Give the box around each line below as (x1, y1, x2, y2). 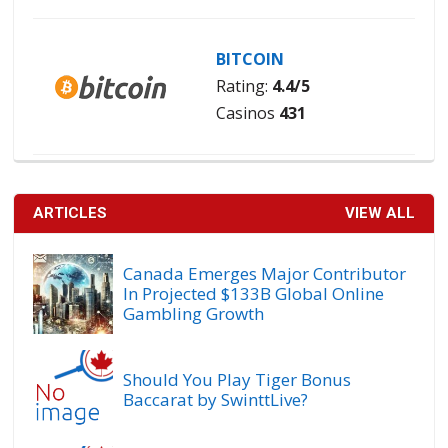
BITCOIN (215, 48, 284, 71)
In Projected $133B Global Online (123, 282, 385, 306)
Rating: (215, 75, 272, 98)
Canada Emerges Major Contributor (123, 262, 407, 286)
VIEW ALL (344, 204, 415, 223)
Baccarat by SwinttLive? (123, 388, 309, 412)
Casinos (215, 102, 279, 125)
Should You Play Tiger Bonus (123, 368, 352, 392)
